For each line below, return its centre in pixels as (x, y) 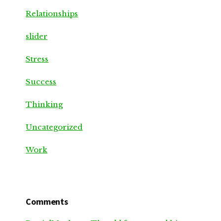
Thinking (44, 105)
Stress (37, 59)
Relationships (52, 14)
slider (37, 37)
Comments (47, 201)
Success (41, 82)
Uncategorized (54, 127)
